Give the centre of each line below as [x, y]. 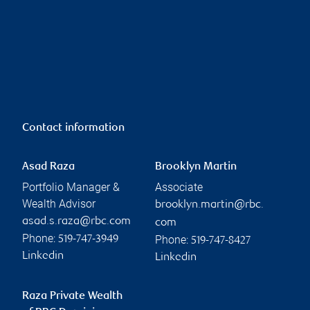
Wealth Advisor [59, 203]
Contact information [73, 128]
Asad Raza [48, 167]
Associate [179, 187]
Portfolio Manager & [71, 187]
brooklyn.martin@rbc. [209, 205]
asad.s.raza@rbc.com [76, 221]
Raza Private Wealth [72, 296]
